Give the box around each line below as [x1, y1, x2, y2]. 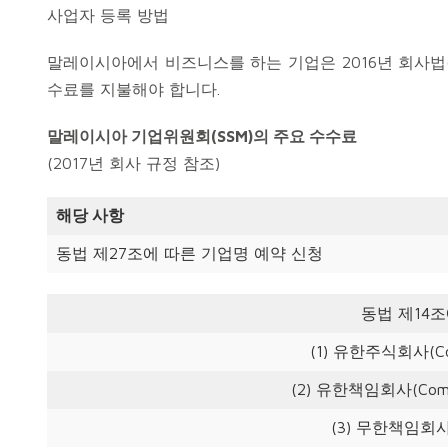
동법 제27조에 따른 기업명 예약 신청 [56, 244, 323, 262]
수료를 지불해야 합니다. [47, 80, 220, 98]
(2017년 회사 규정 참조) [47, 154, 220, 172]
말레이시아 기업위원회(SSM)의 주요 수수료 [47, 127, 357, 145]
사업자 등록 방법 [47, 6, 169, 24]
